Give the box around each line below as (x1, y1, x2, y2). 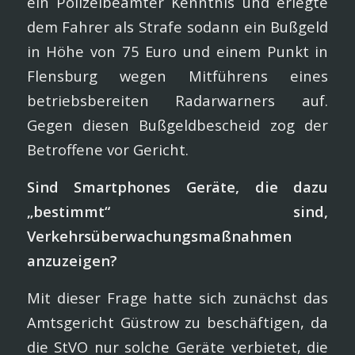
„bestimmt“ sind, (26, 201, 329, 221)
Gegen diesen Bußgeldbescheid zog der (26, 115, 329, 136)
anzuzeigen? (26, 250, 117, 270)
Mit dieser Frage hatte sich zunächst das (26, 287, 329, 307)
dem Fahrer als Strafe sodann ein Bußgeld (26, 17, 329, 37)
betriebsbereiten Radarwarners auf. (26, 90, 329, 111)
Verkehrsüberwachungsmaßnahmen (26, 226, 292, 246)
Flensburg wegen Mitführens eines (26, 66, 329, 86)
